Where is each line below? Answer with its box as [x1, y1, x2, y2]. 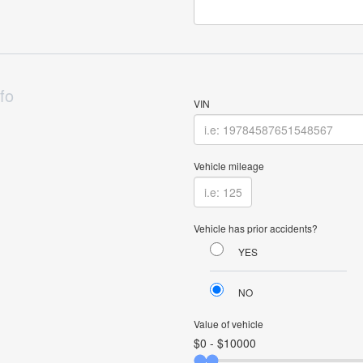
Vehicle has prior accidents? [194, 221, 318, 235]
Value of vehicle [194, 317, 263, 331]
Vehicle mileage [194, 159, 264, 173]
